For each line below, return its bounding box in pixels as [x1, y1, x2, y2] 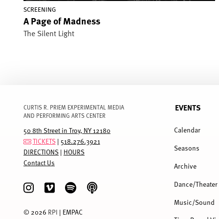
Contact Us [23, 158, 55, 168]
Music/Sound [174, 197, 215, 207]
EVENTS [175, 102, 200, 113]
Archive [174, 161, 197, 171]
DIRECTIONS [23, 147, 59, 157]
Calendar [174, 125, 201, 135]
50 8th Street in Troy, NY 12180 [23, 126, 110, 135]
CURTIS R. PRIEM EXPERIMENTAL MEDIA [23, 103, 124, 111]
